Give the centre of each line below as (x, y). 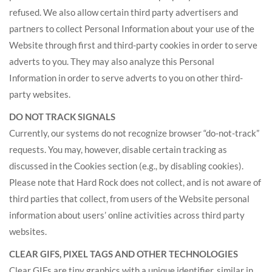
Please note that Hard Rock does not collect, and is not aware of (135, 182)
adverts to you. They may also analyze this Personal (112, 61)
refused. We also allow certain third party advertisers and (124, 12)
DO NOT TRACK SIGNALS (62, 117)
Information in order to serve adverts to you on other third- (126, 78)
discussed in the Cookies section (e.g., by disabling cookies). (126, 166)
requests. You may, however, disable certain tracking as (118, 149)
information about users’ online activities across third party (127, 215)
